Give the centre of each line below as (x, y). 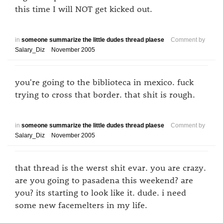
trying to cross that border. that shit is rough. (105, 94)
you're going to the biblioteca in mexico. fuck (104, 82)
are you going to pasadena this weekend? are (104, 180)
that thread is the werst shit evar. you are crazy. (111, 167)
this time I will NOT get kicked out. (84, 8)
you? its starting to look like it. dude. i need (101, 192)
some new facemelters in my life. (81, 205)
